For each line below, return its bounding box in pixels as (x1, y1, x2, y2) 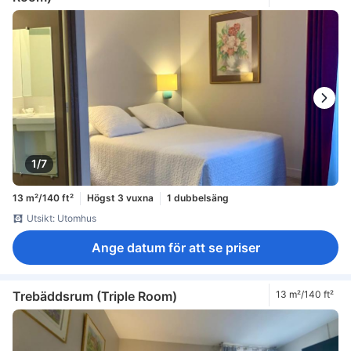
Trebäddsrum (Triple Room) (13, 288, 177, 305)
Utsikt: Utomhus (27, 212, 96, 224)
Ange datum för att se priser (91, 239, 260, 255)
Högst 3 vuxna (87, 192, 154, 204)
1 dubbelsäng (167, 192, 229, 204)
